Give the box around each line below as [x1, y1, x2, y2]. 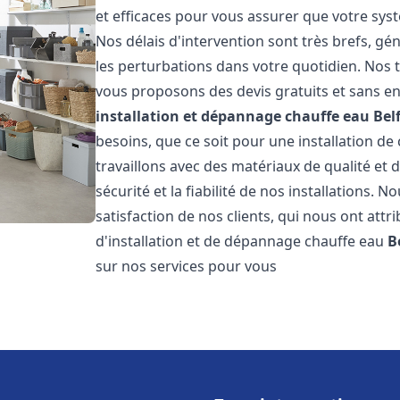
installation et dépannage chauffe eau [96, 106, 371, 126]
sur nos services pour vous [96, 256, 278, 276]
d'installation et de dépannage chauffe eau [96, 231, 388, 251]
